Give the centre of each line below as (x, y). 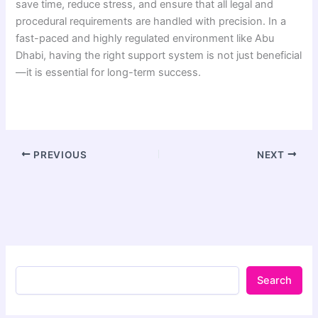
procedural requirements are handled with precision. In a (151, 22)
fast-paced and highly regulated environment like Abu (145, 39)
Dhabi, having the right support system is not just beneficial (159, 56)
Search (274, 281)
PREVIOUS (59, 154)
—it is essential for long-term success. (109, 73)
